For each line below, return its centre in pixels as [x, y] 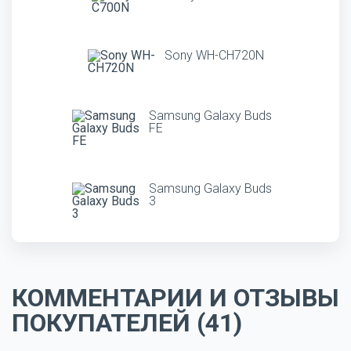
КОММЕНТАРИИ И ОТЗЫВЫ [175, 298]
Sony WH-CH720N [214, 55]
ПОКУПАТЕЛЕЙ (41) [127, 323]
